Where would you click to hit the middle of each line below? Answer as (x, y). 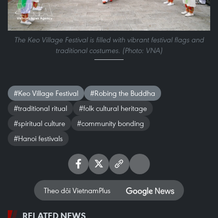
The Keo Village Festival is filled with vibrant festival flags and (109, 40)
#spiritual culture (39, 123)
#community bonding (110, 123)
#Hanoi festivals (38, 138)
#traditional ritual (40, 108)
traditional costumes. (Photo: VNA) (109, 51)
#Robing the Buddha (123, 93)
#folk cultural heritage (113, 108)
